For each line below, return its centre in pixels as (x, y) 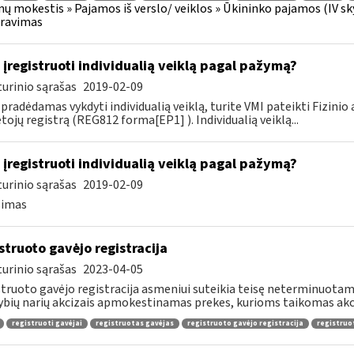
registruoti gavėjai (47, 323)
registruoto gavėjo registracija (245, 323)
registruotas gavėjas (134, 323)
